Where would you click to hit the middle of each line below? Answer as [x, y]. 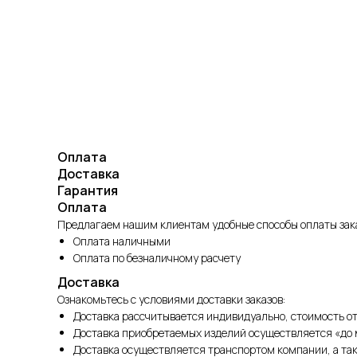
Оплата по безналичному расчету [157, 257]
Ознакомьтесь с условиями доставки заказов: [171, 299]
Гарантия [88, 190]
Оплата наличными [122, 241]
